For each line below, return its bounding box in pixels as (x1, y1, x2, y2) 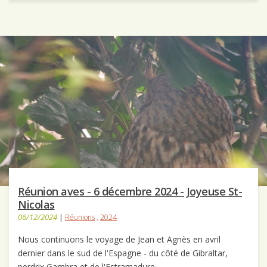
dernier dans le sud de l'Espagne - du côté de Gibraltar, (18, 247, 228, 259)
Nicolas (18, 197, 55, 212)
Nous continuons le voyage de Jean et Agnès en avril (18, 234, 221, 246)
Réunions (65, 212, 95, 223)
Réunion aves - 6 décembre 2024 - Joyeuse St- (18, 184, 242, 199)
